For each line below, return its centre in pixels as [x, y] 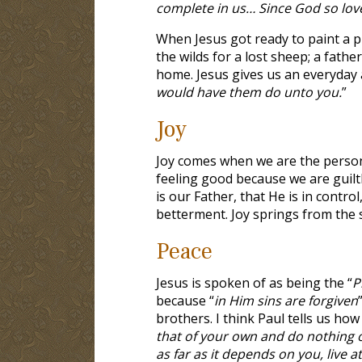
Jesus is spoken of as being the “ [254, 282]
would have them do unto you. [248, 92]
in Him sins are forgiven [286, 300]
